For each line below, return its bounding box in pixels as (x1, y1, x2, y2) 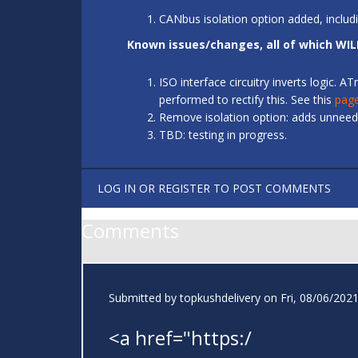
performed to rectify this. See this (159, 92, 335, 108)
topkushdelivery (180, 290, 261, 306)
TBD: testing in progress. (159, 127, 287, 143)
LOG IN (97, 181, 136, 197)
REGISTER (158, 181, 210, 197)
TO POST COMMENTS (210, 181, 331, 197)
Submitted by (109, 290, 180, 306)
